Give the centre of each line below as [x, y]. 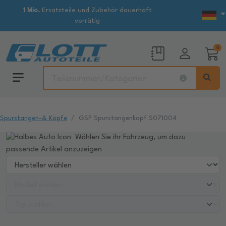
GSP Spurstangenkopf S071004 [128, 118]
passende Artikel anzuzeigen [54, 150]
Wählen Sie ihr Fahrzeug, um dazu [129, 138]
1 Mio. [31, 10]
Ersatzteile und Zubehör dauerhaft [96, 10]
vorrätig [87, 21]
